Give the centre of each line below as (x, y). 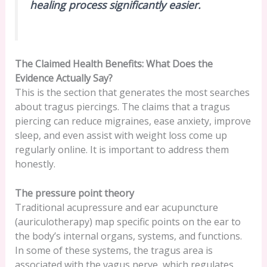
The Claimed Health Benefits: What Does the (114, 63)
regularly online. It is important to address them (122, 149)
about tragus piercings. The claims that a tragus (122, 106)
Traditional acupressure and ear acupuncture (116, 208)
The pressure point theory (74, 193)
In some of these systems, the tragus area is (114, 251)
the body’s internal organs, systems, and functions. (128, 236)
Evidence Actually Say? (63, 78)
